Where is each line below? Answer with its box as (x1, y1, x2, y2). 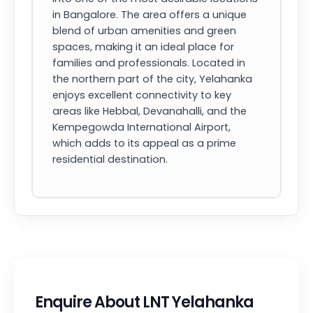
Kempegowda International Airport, (52, 120, 231, 134)
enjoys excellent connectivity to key (52, 88, 231, 102)
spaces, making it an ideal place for (52, 40, 234, 54)
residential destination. (52, 152, 168, 166)
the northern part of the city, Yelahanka (52, 72, 252, 86)
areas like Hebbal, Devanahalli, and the (52, 104, 247, 118)
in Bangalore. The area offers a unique (52, 8, 247, 22)
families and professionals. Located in (52, 56, 245, 70)
